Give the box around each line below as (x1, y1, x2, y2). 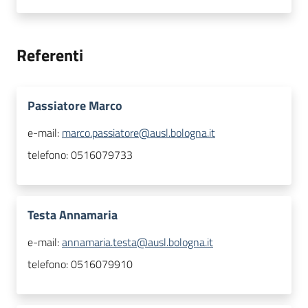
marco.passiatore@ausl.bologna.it (62, 124, 215, 142)
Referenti (16, 43, 83, 68)
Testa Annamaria (27, 206, 118, 225)
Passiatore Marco (27, 96, 122, 115)
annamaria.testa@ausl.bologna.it (62, 234, 213, 251)
